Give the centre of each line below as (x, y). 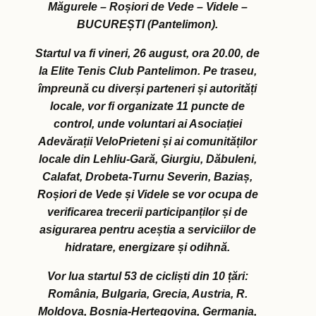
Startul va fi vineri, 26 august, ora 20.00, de (147, 54)
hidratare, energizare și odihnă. (147, 248)
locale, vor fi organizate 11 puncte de (147, 107)
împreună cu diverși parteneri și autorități (147, 89)
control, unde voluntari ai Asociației (147, 124)
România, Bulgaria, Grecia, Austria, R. (147, 294)
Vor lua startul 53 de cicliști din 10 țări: (147, 276)
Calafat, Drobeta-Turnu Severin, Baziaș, (147, 177)
